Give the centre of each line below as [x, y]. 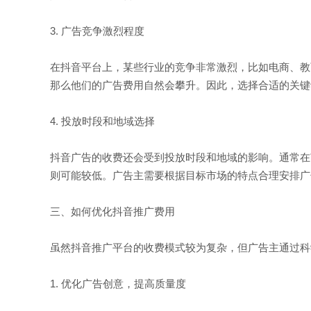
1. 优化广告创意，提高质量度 [118, 284]
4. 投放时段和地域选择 [102, 121]
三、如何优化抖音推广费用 [112, 211]
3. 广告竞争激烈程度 [97, 31]
